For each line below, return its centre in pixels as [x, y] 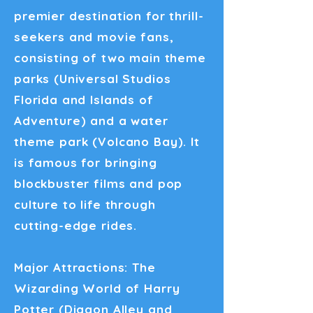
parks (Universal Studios [93, 79]
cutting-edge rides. [76, 225]
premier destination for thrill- [109, 16]
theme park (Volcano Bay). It [107, 141]
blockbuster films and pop [99, 183]
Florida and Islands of [84, 100]
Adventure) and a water [91, 121]
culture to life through [85, 204]
